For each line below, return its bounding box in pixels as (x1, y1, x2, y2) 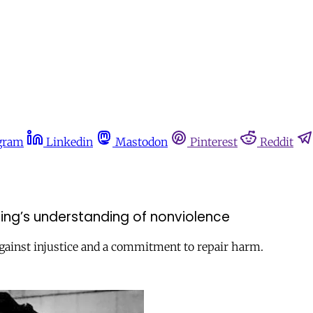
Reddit (260, 135, 293, 149)
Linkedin (46, 135, 93, 149)
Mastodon (115, 135, 168, 149)
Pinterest (190, 135, 238, 149)
